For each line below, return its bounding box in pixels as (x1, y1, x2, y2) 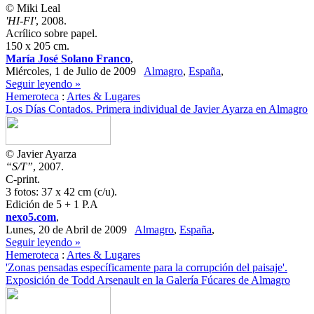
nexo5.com (6, 211, 56, 223)
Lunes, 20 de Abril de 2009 (6, 224, 135, 235)
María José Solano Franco (6, 53, 130, 64)
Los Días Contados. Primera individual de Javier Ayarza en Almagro (6, 103, 308, 115)
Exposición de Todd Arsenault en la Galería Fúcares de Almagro (6, 274, 290, 286)
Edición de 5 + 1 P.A (6, 198, 98, 210)
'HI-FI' (6, 15, 36, 27)
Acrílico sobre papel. (6, 27, 97, 39)
